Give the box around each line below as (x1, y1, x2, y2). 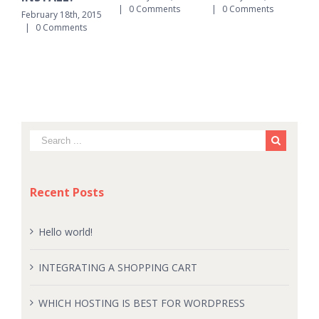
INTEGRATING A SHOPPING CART (38, 260, 197, 274)
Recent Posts (29, 184, 104, 200)
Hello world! (38, 224, 93, 239)
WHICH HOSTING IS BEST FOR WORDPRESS (38, 296, 245, 310)
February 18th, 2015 (21, 8, 102, 21)
